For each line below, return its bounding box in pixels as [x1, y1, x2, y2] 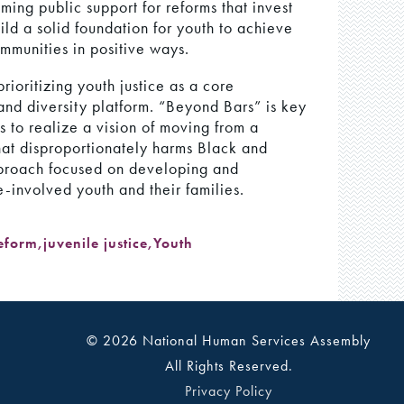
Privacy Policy [185, 381, 273, 400]
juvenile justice [43, 234, 149, 253]
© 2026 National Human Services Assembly [87, 330, 372, 350]
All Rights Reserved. [164, 355, 293, 375]
